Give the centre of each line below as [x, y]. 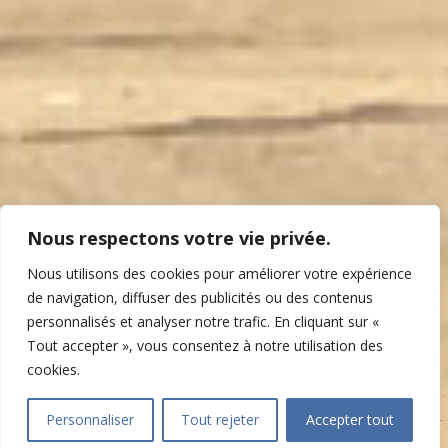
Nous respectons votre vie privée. [179, 238]
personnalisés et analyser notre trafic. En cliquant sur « [203, 321]
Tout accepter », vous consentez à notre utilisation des [205, 345]
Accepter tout [349, 419]
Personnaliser [90, 419]
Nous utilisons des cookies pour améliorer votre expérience [219, 273]
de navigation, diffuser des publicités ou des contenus [200, 297]
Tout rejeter [220, 419]
